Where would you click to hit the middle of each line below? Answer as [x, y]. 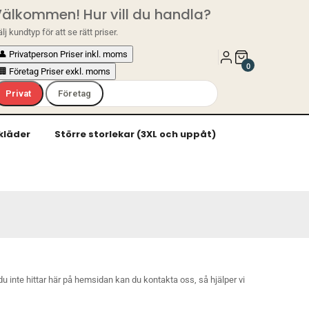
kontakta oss [169, 280]
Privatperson [34, 54]
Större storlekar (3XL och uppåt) [135, 134]
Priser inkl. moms [94, 54]
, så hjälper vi [220, 280]
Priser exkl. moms [76, 71]
